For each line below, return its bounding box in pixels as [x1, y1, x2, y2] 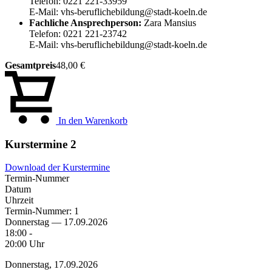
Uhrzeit [5, 195, 33, 206]
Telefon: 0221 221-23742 [29, 28, 127, 39]
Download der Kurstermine [5, 162, 110, 173]
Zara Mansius [141, 17, 196, 28]
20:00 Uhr [5, 239, 44, 250]
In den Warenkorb [56, 115, 127, 126]
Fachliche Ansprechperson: [29, 17, 141, 28]
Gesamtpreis [5, 59, 56, 70]
